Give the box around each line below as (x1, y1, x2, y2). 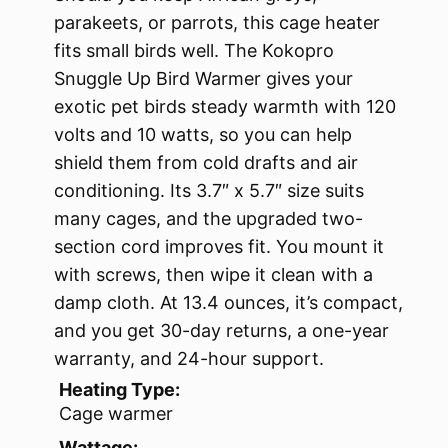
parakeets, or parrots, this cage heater (54, 11, 380, 33)
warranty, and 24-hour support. (54, 347, 324, 369)
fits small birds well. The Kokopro (54, 39, 334, 61)
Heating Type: (59, 378, 180, 400)
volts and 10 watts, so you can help (54, 123, 352, 145)
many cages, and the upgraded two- (54, 207, 363, 229)
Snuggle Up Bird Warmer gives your (54, 67, 353, 89)
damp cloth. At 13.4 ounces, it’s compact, (54, 291, 403, 313)
